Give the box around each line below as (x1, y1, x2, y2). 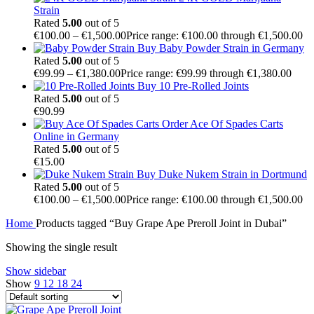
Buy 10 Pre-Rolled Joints (137, 79, 249, 92)
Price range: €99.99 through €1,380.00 (121, 67, 292, 79)
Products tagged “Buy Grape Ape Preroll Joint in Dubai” (36, 217, 287, 229)
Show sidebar (6, 264, 66, 277)
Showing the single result (6, 240, 117, 253)
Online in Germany (34, 130, 119, 142)
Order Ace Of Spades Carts (162, 117, 283, 130)
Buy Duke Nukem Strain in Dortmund (137, 168, 307, 180)
